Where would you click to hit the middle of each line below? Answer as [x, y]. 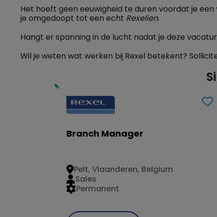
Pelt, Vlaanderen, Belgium [123, 170]
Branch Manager [105, 133]
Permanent [98, 189]
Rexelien [142, 18]
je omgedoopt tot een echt [73, 18]
